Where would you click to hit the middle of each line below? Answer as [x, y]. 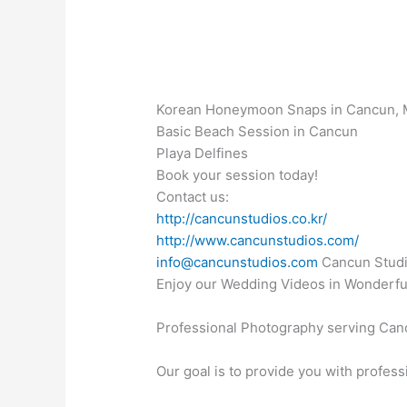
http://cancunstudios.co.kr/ [242, 218]
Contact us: [193, 196]
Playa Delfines [203, 153]
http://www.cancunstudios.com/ [258, 240]
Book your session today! [238, 174]
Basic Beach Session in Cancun [258, 131]
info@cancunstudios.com [238, 262]
